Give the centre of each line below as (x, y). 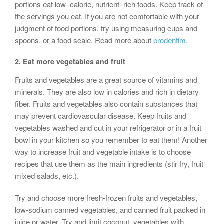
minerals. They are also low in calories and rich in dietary (107, 91)
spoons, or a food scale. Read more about (84, 40)
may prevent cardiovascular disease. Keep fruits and (101, 115)
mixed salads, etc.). (47, 175)
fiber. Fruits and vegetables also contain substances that (106, 103)
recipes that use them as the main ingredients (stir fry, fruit (109, 163)
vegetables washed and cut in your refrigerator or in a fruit (108, 127)
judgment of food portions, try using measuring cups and (106, 28)
